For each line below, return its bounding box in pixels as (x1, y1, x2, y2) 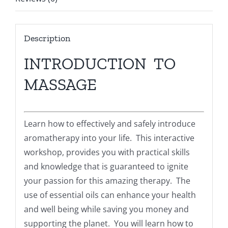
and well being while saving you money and (23, 203, 189, 215)
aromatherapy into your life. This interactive (23, 132, 194, 144)
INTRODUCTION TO (23, 53, 176, 73)
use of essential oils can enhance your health (23, 189, 196, 201)
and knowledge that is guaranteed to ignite (23, 160, 188, 172)
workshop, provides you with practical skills (23, 146, 190, 158)
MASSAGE (23, 74, 97, 94)
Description (23, 32, 70, 44)
